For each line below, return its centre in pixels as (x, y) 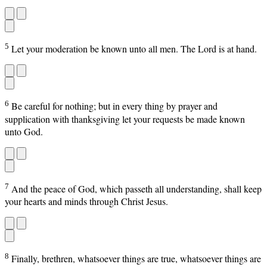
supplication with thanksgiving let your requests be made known (125, 119)
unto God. (24, 131)
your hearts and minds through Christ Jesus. (86, 201)
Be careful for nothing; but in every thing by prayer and (114, 106)
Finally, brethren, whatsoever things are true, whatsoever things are (136, 259)
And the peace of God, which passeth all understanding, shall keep (136, 189)
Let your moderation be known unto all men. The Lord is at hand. (134, 49)
